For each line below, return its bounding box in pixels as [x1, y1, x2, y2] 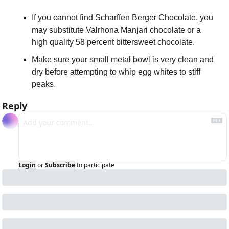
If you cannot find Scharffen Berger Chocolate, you [32, 13, 213, 22]
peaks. [32, 80, 56, 88]
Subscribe [45, 161, 75, 169]
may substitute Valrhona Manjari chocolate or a [32, 26, 201, 34]
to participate [77, 161, 114, 169]
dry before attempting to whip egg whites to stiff [32, 67, 200, 76]
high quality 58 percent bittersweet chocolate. [32, 38, 195, 47]
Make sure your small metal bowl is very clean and [32, 55, 214, 64]
